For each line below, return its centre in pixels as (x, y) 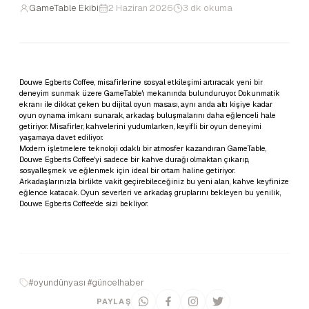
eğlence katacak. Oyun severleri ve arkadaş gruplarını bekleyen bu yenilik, (150, 192)
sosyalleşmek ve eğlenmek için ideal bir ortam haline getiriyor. (127, 170)
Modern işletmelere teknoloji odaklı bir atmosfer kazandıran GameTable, (143, 148)
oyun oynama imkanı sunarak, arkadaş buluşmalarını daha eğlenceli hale (148, 115)
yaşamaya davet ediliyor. (61, 137)
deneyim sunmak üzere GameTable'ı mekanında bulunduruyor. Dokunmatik (150, 93)
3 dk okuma (208, 8)
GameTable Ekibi (64, 8)
